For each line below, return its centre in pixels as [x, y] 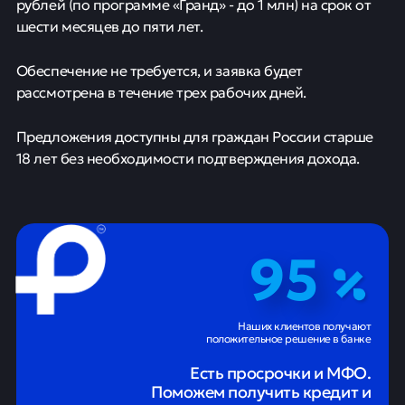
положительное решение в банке [289, 338]
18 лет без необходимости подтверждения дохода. [188, 158]
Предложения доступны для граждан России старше [194, 137]
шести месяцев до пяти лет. [109, 26]
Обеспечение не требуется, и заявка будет [159, 71]
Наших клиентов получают [305, 325]
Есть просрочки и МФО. [281, 372]
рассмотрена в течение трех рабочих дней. [161, 92]
